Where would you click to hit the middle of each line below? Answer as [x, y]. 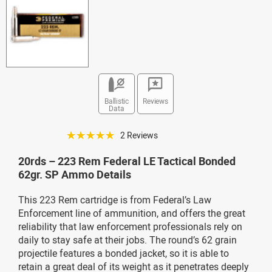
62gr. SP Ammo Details [75, 174]
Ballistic [117, 100]
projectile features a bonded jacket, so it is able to [124, 253]
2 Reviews [139, 135]
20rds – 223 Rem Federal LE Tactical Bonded [127, 161]
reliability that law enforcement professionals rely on [130, 226]
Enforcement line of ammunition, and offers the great [132, 213]
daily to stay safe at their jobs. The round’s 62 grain [127, 240]
